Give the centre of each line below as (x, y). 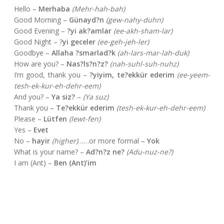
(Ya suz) (95, 97)
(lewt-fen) (85, 119)
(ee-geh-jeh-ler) (123, 42)
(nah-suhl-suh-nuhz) (144, 64)
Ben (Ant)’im (75, 163)
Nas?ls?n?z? (87, 64)
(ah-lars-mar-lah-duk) (153, 53)
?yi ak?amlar (89, 31)
